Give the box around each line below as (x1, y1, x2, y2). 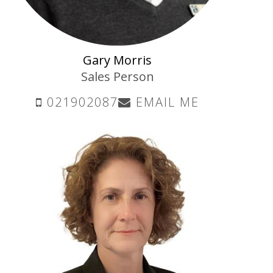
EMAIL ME (131, 93, 199, 110)
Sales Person (80, 68, 154, 85)
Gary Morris (83, 51, 152, 68)
